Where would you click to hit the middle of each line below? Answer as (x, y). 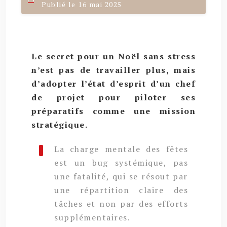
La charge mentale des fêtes (121, 149)
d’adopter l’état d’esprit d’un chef (113, 83)
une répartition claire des (121, 190)
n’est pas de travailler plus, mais (113, 70)
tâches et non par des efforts (121, 203)
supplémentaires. (92, 217)
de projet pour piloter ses (113, 97)
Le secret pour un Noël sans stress (113, 56)
